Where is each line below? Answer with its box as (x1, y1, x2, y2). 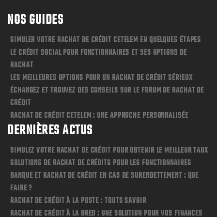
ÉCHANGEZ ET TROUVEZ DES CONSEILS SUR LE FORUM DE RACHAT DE (10, 84, 204, 97)
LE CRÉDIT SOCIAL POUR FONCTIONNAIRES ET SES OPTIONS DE (10, 46, 187, 60)
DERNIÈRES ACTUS (7, 120, 93, 141)
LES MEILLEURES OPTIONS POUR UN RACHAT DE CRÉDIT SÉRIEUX (10, 72, 193, 85)
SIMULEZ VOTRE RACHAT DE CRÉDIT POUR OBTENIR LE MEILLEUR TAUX (10, 144, 209, 157)
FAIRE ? (10, 182, 32, 195)
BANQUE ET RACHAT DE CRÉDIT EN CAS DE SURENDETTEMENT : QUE (10, 170, 199, 183)
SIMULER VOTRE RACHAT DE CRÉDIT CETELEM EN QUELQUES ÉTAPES (10, 34, 201, 47)
